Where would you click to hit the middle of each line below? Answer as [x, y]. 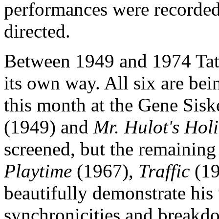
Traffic [164, 171]
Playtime [38, 171]
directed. [37, 31]
